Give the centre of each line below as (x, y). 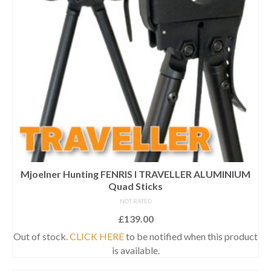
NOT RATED (135, 201)
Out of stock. (41, 236)
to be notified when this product (191, 236)
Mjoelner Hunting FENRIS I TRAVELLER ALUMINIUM (135, 174)
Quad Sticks (135, 186)
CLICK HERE (97, 236)
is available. (135, 250)
